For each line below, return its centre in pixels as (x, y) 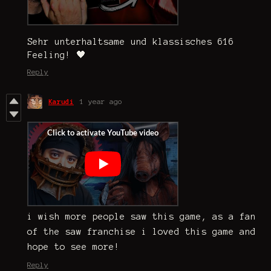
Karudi (61, 102)
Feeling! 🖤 (57, 55)
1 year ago (101, 102)
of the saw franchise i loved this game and (142, 232)
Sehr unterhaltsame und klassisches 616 (131, 42)
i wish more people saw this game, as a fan (142, 217)
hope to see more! (73, 247)
